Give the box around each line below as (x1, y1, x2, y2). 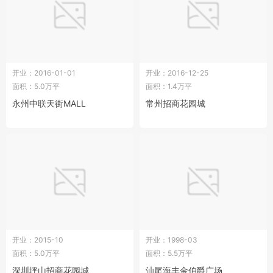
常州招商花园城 (146, 98, 205, 109)
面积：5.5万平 (146, 249, 193, 258)
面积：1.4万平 (146, 82, 192, 91)
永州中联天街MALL (12, 98, 86, 109)
